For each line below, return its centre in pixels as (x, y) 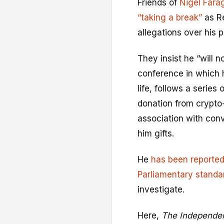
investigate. (161, 190)
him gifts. (156, 134)
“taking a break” (171, 17)
